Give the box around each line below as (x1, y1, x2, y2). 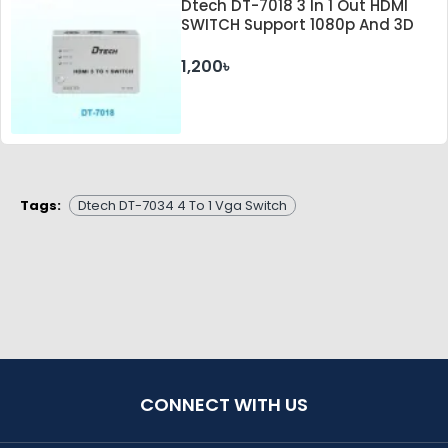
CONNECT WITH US (140, 391, 308, 417)
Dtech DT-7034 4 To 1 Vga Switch (78, 195, 287, 215)
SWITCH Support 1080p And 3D (181, 14, 415, 35)
